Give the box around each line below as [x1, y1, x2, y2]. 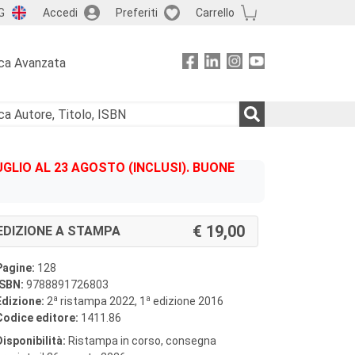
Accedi [42, 6, 78, 19]
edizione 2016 [151, 295, 223, 307]
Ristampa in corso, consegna [66, 334, 216, 347]
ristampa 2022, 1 [58, 295, 146, 307]
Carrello [195, 6, 235, 19]
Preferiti [115, 6, 158, 19]
